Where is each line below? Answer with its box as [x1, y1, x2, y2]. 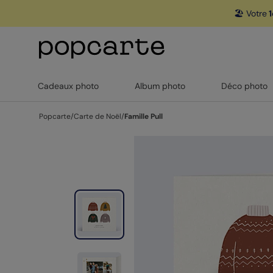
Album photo [135, 80, 186, 91]
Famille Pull [124, 112, 163, 121]
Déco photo [221, 80, 268, 91]
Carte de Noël [74, 112, 121, 121]
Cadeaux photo [38, 80, 99, 91]
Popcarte [39, 112, 71, 121]
